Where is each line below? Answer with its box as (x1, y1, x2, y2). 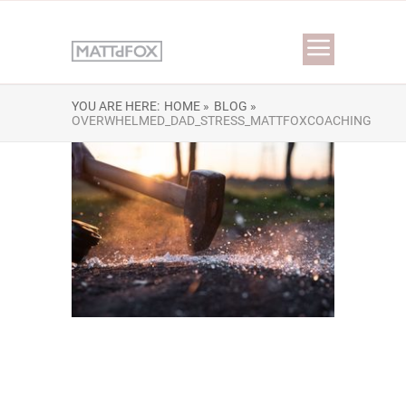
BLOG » (214, 99, 256, 113)
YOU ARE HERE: (72, 99, 159, 113)
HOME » (164, 99, 209, 113)
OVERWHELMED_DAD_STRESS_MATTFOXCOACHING (72, 113, 372, 128)
